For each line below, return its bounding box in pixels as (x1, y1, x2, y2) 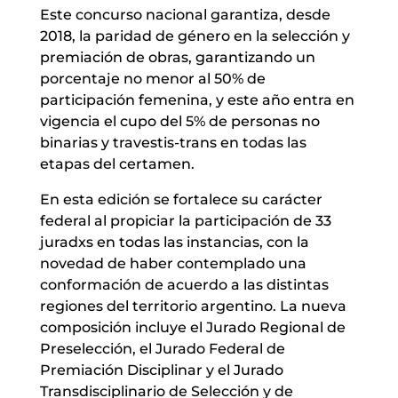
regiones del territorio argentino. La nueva (39, 297, 346, 314)
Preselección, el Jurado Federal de (39, 339, 285, 357)
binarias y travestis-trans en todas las (39, 133, 306, 151)
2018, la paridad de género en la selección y (39, 27, 350, 44)
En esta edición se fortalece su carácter (39, 190, 322, 208)
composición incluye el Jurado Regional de (39, 318, 346, 336)
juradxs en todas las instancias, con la (39, 233, 309, 251)
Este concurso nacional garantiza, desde (39, 5, 330, 23)
